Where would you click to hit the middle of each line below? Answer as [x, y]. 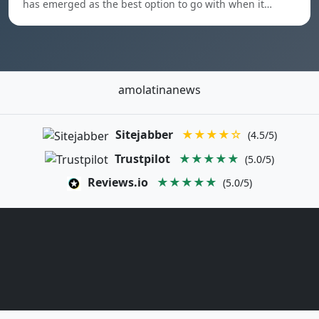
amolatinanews [159, 90]
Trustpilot [142, 158]
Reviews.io [118, 183]
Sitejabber [144, 135]
